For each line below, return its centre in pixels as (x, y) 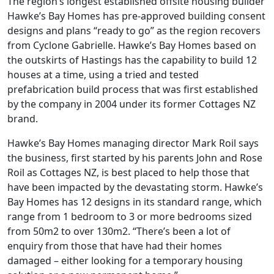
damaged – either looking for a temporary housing (125, 260)
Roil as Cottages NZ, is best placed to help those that (128, 172)
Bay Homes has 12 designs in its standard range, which (135, 202)
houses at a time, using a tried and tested (103, 74)
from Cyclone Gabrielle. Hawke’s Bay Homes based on (132, 45)
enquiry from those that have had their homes (115, 246)
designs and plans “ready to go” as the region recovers (134, 30)
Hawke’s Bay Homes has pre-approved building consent (136, 16)
